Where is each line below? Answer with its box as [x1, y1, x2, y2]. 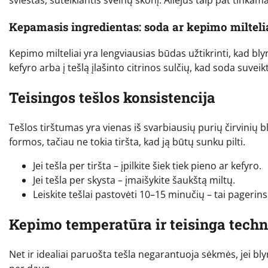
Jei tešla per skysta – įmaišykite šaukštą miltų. [33, 173, 235, 187]
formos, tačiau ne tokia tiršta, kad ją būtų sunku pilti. [9, 135, 245, 149]
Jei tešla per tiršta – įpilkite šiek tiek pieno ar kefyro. [33, 159, 261, 173]
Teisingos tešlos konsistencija [9, 88, 215, 108]
